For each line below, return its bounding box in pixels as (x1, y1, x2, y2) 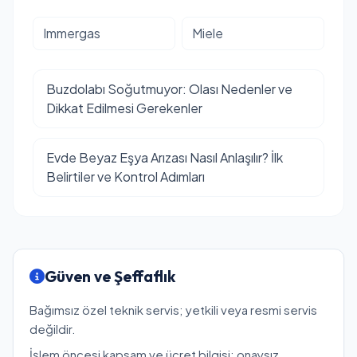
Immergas (43, 24, 100, 41)
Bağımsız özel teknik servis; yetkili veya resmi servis (29, 301, 317, 317)
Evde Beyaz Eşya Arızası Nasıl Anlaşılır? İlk (46, 148, 283, 166)
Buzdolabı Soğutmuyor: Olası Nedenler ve (46, 80, 292, 97)
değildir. (29, 320, 76, 336)
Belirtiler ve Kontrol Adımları (46, 167, 205, 185)
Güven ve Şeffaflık (45, 266, 175, 286)
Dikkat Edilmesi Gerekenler (46, 99, 202, 116)
